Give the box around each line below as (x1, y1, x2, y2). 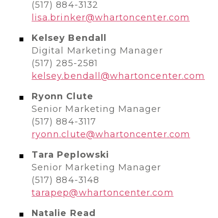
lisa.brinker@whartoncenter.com (32, 12, 190, 22)
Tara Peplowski (32, 149, 109, 160)
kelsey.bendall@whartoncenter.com (32, 71, 205, 81)
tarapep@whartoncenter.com (32, 187, 174, 198)
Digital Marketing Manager (32, 45, 166, 55)
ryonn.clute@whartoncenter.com (32, 129, 190, 139)
